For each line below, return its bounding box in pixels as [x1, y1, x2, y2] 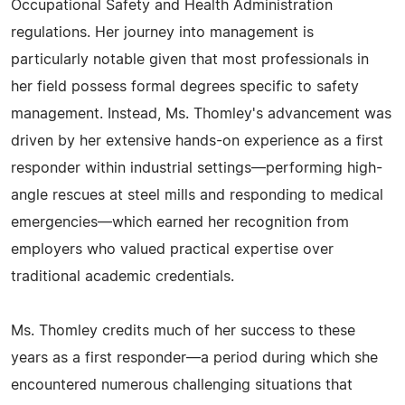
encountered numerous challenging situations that [11, 378, 353, 392]
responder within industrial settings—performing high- [11, 161, 382, 175]
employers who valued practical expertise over [11, 242, 334, 257]
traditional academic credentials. [11, 269, 234, 284]
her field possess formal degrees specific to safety [11, 80, 359, 94]
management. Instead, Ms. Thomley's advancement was [11, 107, 391, 121]
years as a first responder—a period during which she [11, 351, 378, 365]
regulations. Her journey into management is [11, 25, 314, 40]
